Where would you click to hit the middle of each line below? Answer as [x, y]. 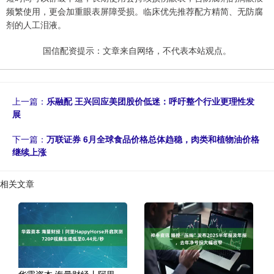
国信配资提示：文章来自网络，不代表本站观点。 [137, 50]
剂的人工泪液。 [36, 24]
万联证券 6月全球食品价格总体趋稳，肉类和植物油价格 [153, 139]
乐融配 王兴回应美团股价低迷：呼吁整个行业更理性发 [150, 101]
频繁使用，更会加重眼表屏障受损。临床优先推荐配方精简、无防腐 [135, 11]
